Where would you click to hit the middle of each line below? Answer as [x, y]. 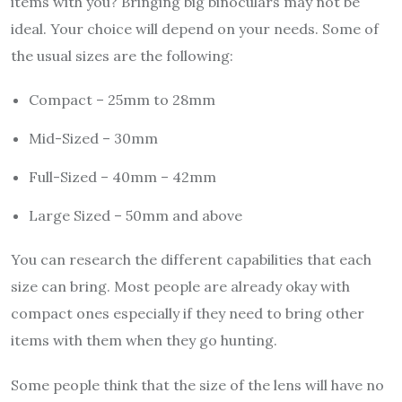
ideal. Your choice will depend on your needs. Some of [195, 29]
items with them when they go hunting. [144, 341]
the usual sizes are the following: [122, 56]
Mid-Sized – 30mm [93, 139]
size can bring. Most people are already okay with [180, 287]
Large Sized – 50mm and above [135, 216]
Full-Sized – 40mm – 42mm [122, 177]
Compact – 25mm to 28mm [122, 100]
